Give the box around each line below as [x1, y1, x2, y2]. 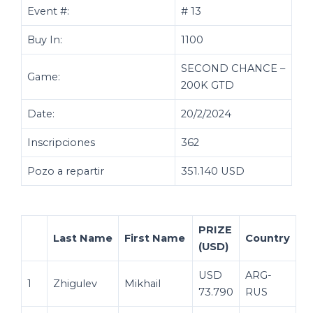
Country [245, 231, 290, 245]
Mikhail [124, 277, 161, 290]
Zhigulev [53, 277, 97, 290]
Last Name [53, 231, 112, 245]
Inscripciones [27, 136, 95, 149]
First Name [124, 231, 185, 245]
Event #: [27, 4, 69, 17]
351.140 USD [181, 164, 245, 177]
